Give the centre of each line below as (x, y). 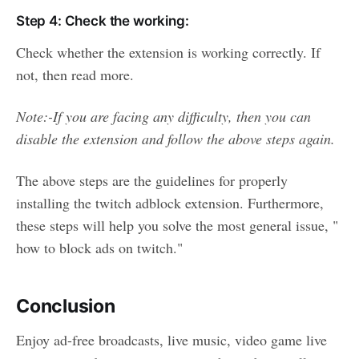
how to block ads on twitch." (99, 248)
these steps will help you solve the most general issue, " (177, 226)
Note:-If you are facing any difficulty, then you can (163, 117)
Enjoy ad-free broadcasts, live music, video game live (171, 340)
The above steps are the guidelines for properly (152, 181)
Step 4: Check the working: (103, 21)
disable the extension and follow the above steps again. (175, 139)
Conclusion (66, 307)
